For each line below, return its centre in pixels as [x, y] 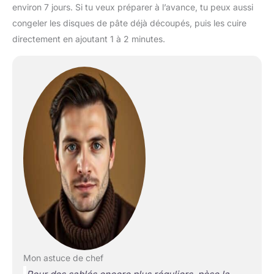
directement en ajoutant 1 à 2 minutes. [89, 39]
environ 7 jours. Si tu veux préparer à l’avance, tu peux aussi [133, 7]
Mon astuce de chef [63, 257]
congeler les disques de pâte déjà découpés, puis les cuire [129, 23]
